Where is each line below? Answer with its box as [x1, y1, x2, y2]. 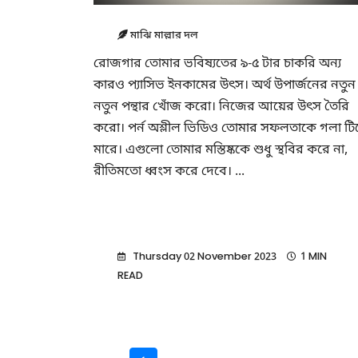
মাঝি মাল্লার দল [128, 29, 198, 42]
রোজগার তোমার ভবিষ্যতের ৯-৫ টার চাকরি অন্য [93, 55, 341, 73]
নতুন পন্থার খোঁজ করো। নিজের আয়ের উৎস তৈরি [93, 98, 349, 116]
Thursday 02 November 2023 [125, 250, 279, 264]
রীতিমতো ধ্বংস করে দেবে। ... [93, 163, 245, 181]
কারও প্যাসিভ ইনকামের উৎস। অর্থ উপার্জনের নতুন [93, 77, 356, 94]
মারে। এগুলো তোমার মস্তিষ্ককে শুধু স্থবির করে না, [93, 141, 348, 159]
